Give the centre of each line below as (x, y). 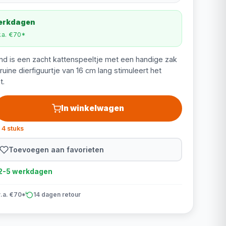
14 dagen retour (57, 194)
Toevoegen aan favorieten (56, 149)
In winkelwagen (93, 108)
